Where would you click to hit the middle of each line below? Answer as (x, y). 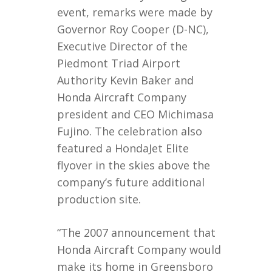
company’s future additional (131, 182)
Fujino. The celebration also (130, 131)
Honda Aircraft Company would (139, 250)
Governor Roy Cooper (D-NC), (133, 29)
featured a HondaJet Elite (123, 148)
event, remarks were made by (135, 12)
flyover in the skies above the (134, 165)
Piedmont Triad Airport (119, 63)
